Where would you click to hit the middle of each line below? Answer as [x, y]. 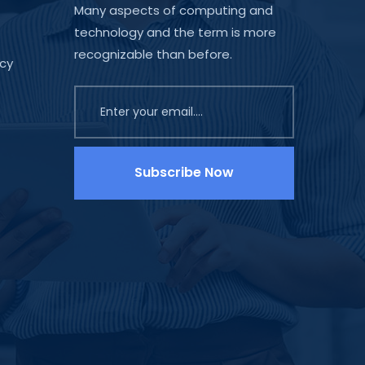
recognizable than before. [153, 54]
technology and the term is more [175, 32]
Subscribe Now [184, 173]
